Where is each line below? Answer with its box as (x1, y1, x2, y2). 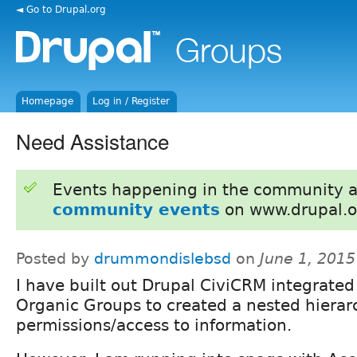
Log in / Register (92, 96, 171, 107)
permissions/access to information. (16, 315, 292, 335)
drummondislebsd (94, 249, 231, 267)
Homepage (22, 96, 74, 107)
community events (52, 199, 220, 219)
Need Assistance (16, 125, 169, 155)
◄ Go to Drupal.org (16, 3, 106, 15)
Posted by (16, 249, 94, 267)
